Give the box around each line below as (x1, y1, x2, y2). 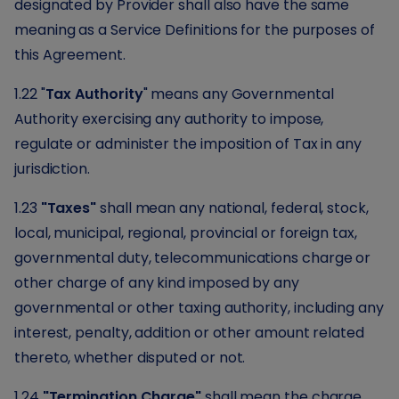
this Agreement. (14, 45, 126, 65)
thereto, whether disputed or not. (14, 347, 246, 368)
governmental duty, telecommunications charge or (14, 248, 371, 268)
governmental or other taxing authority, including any (14, 297, 384, 318)
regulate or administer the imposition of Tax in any (14, 134, 362, 154)
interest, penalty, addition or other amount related (14, 322, 364, 343)
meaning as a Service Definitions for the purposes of (14, 20, 375, 40)
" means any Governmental (142, 84, 334, 104)
